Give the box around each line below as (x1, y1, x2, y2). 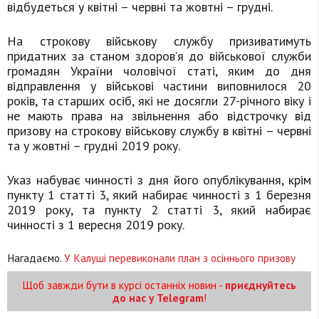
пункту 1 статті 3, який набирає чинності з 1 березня (7, 187, 311, 204)
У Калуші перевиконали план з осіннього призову (64, 251, 296, 266)
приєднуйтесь (225, 278, 296, 293)
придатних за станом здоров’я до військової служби (7, 48, 311, 65)
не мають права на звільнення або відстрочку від (7, 108, 311, 125)
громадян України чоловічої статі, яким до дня (7, 63, 311, 80)
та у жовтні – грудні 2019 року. (7, 137, 180, 155)
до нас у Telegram (112, 291, 204, 305)
